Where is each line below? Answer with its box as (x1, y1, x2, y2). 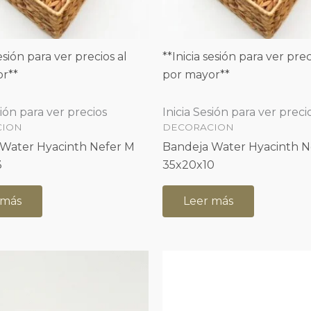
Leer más (183, 194, 233, 208)
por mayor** (162, 68, 230, 82)
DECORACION (162, 121, 234, 133)
